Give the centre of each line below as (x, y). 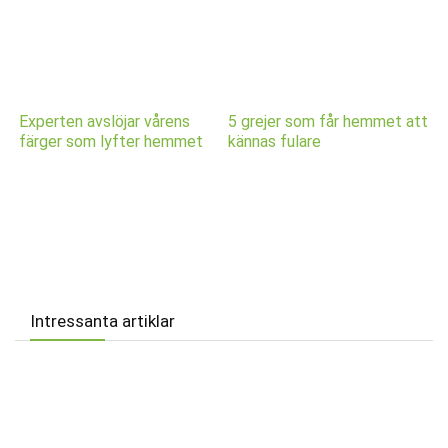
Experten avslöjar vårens (105, 121)
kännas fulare (275, 141)
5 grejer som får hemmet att (328, 121)
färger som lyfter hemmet (111, 141)
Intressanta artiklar (102, 320)
